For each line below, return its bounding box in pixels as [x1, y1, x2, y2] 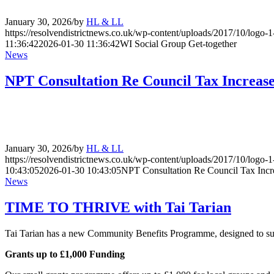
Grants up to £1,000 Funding [5, 248, 125, 259]
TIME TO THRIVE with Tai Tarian [5, 199, 231, 215]
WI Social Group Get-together [120, 39, 237, 50]
